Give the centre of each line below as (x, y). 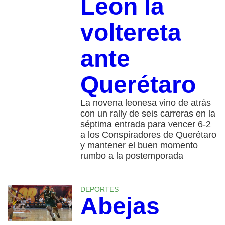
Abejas (120, 206)
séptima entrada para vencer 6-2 (145, 124)
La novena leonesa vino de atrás (145, 103)
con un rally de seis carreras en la (148, 113)
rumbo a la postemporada (132, 155)
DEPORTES (99, 189)
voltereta (131, 32)
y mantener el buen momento (139, 145)
